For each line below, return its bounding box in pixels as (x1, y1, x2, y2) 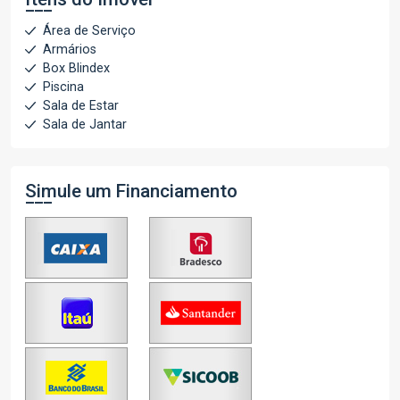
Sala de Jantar (43, 117, 127, 132)
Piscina (43, 79, 84, 95)
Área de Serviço (43, 23, 136, 38)
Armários (43, 42, 96, 57)
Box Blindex (43, 61, 110, 76)
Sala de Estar (43, 98, 119, 113)
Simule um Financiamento (25, 180, 237, 202)
